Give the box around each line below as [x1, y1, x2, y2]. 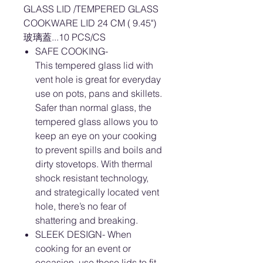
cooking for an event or [35, 242, 131, 254]
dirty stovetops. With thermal [35, 158, 153, 170]
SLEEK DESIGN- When [35, 228, 131, 240]
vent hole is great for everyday [35, 73, 161, 85]
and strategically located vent [35, 186, 159, 198]
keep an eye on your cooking [35, 130, 157, 141]
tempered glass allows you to [35, 116, 158, 127]
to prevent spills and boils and [35, 144, 162, 156]
